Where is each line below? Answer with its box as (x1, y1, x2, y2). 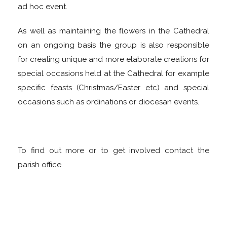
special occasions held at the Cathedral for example (18, 69, 209, 79)
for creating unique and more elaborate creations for (18, 55, 209, 64)
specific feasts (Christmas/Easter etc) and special (18, 83, 209, 93)
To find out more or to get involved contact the (18, 146, 209, 156)
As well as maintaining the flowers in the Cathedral (18, 26, 209, 36)
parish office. (18, 160, 63, 170)
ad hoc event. (18, 2, 67, 12)
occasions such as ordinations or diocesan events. (18, 97, 199, 107)
